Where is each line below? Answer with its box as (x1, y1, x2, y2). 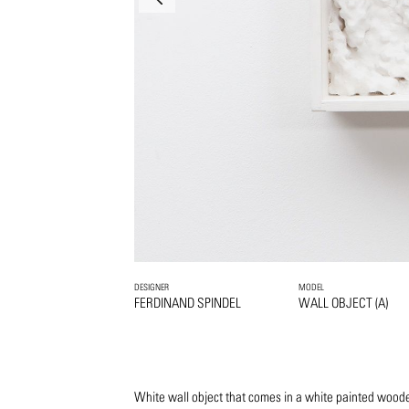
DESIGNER (134, 281, 169, 292)
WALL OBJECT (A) (299, 295, 388, 310)
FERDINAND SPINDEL (134, 295, 241, 310)
